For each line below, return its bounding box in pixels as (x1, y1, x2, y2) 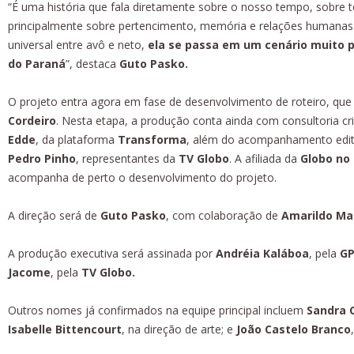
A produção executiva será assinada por (8, 245, 216, 261)
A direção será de (8, 207, 97, 223)
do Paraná (8, 55, 66, 71)
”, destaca (66, 55, 116, 71)
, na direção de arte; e (122, 321, 236, 337)
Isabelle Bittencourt (8, 321, 122, 337)
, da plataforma (36, 131, 118, 147)
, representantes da (76, 150, 179, 166)
